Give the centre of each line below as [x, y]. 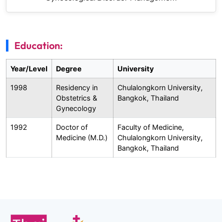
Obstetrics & [77, 98]
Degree [69, 68]
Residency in [77, 87]
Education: [39, 45]
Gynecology [76, 108]
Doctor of [72, 127]
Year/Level [29, 68]
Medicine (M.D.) [82, 137]
